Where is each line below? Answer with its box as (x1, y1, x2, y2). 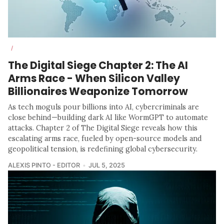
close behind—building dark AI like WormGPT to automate (8, 112, 208, 122)
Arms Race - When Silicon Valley (8, 70, 180, 85)
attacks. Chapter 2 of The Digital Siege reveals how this (8, 123, 197, 132)
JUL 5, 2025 (88, 161, 125, 169)
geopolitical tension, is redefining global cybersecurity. (8, 144, 197, 153)
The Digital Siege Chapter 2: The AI (8, 57, 188, 72)
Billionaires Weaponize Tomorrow (8, 83, 188, 98)
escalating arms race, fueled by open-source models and (8, 133, 202, 143)
